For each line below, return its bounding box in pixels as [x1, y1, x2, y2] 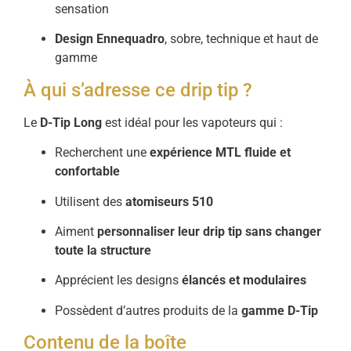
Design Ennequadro [55, 31, 165, 47]
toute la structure [55, 242, 151, 258]
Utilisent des [55, 194, 125, 209]
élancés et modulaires [182, 273, 306, 288]
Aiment [55, 223, 97, 239]
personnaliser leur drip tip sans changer [97, 223, 321, 239]
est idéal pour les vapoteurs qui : [102, 114, 283, 130]
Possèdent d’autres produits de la [55, 302, 241, 318]
